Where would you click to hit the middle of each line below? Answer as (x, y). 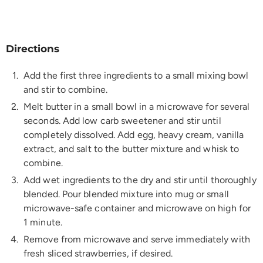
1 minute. (43, 222)
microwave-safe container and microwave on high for (137, 208)
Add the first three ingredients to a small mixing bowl (136, 75)
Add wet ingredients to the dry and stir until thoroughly (140, 180)
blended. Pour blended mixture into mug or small (126, 194)
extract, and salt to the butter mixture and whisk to (131, 149)
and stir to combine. (65, 89)
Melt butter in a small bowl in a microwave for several (137, 106)
